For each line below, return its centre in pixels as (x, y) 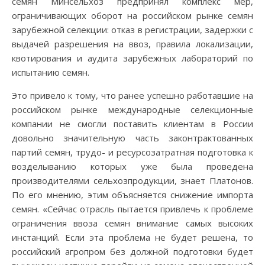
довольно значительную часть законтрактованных (132, 138)
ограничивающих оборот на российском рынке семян (132, 15)
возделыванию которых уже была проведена (132, 166)
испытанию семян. (51, 72)
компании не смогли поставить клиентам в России (132, 124)
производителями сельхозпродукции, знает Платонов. (132, 180)
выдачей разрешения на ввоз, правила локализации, (132, 44)
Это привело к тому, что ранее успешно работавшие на (132, 95)
